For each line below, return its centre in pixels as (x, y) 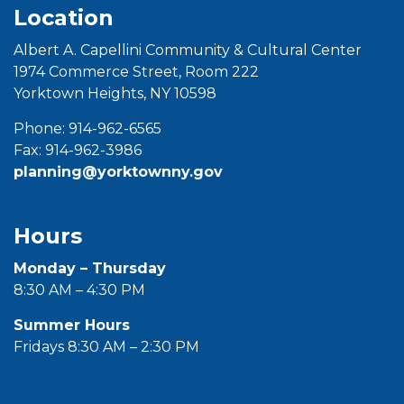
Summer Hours (72, 325)
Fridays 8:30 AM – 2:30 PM (106, 347)
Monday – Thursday (90, 268)
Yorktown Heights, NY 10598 (115, 93)
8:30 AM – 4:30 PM (79, 290)
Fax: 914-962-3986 (78, 150)
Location (64, 18)
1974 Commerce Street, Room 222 (136, 72)
